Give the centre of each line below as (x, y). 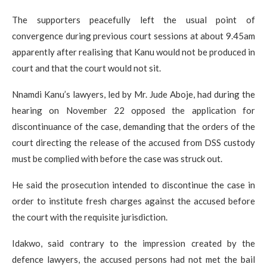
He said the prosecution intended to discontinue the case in (133, 185)
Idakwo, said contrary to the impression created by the (133, 243)
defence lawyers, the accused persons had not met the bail (133, 260)
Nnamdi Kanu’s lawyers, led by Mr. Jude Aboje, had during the (133, 94)
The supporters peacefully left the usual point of (133, 20)
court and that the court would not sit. (86, 68)
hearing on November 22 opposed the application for (133, 111)
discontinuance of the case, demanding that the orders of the (133, 127)
